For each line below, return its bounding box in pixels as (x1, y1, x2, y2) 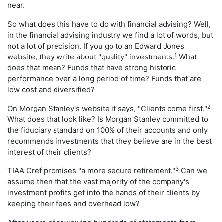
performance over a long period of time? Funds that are (7, 74, 201, 84)
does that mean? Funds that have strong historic (7, 63, 176, 73)
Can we (179, 166, 207, 176)
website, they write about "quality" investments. (7, 52, 174, 62)
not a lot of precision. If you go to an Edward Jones (7, 41, 184, 51)
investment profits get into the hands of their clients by (7, 188, 200, 198)
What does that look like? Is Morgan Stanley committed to (7, 114, 208, 124)
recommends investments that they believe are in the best (7, 136, 212, 146)
